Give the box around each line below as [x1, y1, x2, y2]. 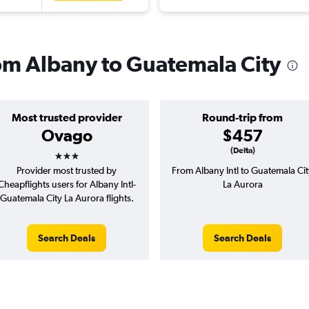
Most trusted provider [11, 111, 122, 124]
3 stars [53, 141, 104, 161]
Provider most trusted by [17, 165, 117, 177]
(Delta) [230, 146, 255, 156]
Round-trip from [202, 111, 283, 124]
